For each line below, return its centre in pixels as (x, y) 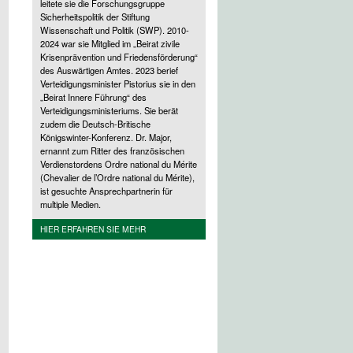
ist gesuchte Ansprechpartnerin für (106, 190)
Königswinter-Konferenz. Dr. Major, (106, 137)
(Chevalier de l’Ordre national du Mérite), (117, 177)
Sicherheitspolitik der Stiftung (95, 16)
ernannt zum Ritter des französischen (112, 150)
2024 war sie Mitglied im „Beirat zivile (110, 43)
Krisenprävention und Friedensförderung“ (119, 56)
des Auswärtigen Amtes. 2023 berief (109, 70)
